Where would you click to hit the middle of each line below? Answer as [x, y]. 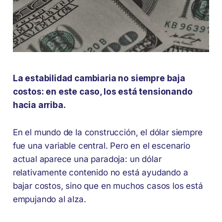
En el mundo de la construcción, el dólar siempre [108, 132]
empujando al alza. [49, 199]
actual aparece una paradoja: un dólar [87, 159]
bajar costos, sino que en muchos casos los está [108, 186]
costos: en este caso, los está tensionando [103, 91]
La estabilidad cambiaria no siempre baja [99, 78]
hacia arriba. [39, 105]
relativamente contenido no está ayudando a [100, 172]
